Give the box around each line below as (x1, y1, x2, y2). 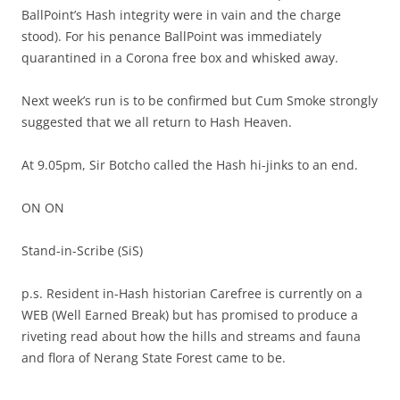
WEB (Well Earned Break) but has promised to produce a (21, 306, 358, 324)
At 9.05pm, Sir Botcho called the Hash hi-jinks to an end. (21, 156, 358, 174)
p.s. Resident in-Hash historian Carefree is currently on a (21, 285, 362, 303)
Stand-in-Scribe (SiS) (21, 242, 143, 260)
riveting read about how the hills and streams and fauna (21, 328, 361, 346)
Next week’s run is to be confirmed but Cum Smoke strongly (21, 92, 378, 110)
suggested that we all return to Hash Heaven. (21, 113, 292, 131)
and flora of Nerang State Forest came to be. (21, 349, 286, 367)
